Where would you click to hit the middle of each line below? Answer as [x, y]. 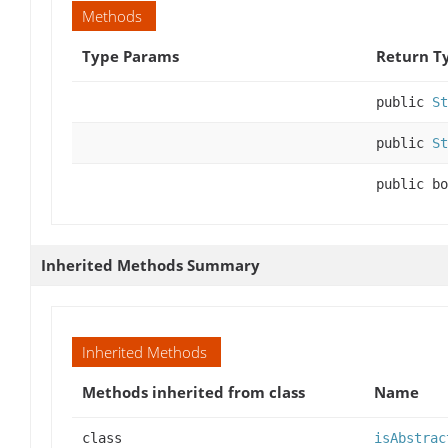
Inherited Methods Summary [150, 265]
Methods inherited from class [193, 392]
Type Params [130, 56]
